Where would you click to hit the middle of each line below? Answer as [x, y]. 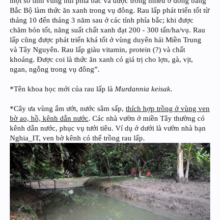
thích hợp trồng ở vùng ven [168, 108]
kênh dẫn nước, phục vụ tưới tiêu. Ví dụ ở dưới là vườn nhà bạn [108, 128]
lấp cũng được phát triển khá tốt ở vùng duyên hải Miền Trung [106, 40]
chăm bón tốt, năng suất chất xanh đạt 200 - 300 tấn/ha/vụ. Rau [108, 30]
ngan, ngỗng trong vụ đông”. [55, 69]
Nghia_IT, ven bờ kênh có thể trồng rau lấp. [77, 138]
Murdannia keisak [143, 89]
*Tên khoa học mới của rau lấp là [62, 89]
